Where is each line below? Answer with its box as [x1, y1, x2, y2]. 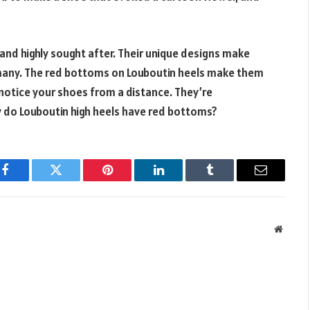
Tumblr [208, 174, 246, 187]
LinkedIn [157, 174, 203, 187]
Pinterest [106, 174, 150, 187]
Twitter [55, 174, 91, 187]
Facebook [3, 174, 53, 187]
